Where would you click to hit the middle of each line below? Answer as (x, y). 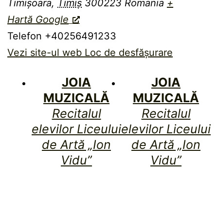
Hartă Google (38, 20)
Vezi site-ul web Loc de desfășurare (90, 53)
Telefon (25, 36)
